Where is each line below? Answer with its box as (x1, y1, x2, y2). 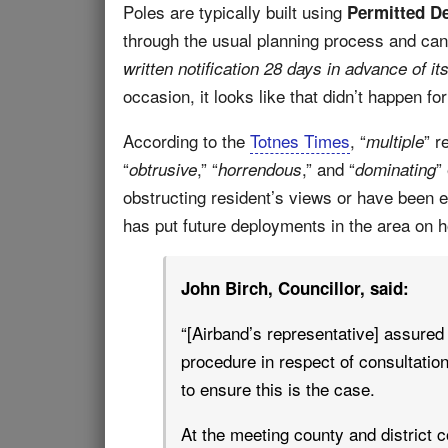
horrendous (218, 157, 302, 181)
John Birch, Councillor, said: (181, 276, 409, 300)
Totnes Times (250, 128, 350, 153)
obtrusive (129, 157, 197, 181)
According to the (123, 128, 250, 153)
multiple (366, 129, 424, 153)
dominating (355, 157, 436, 181)
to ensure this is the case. (181, 376, 375, 401)
